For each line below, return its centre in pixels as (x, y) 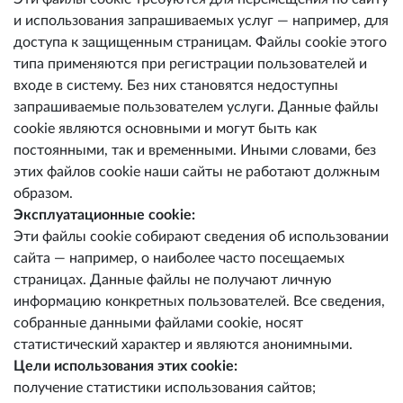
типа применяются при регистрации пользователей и (190, 64)
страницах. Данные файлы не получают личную (173, 280)
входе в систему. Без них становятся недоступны (176, 85)
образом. (43, 193)
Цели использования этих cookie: (125, 366)
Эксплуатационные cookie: (104, 215)
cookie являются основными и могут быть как (165, 129)
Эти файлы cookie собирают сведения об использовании (201, 237)
